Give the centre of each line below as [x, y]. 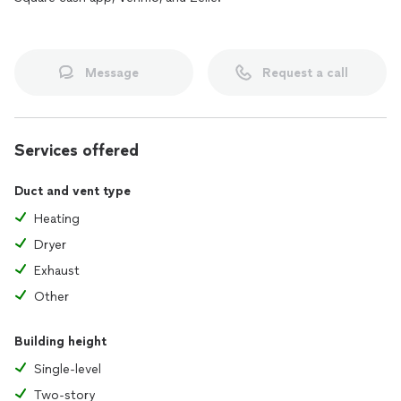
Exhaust [57, 271]
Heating [57, 219]
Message [112, 73]
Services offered [77, 150]
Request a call [305, 73]
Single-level [68, 369]
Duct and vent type [73, 191]
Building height [60, 341]
